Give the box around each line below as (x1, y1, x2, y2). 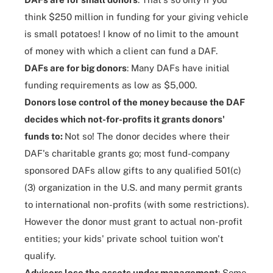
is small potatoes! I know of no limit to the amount (24, 29, 239, 40)
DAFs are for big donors (24, 63, 127, 74)
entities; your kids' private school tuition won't (24, 233, 224, 244)
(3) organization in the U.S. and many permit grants (24, 182, 243, 193)
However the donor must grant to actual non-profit (24, 216, 243, 227)
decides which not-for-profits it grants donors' (24, 114, 225, 125)
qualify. (24, 250, 58, 261)
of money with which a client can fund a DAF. (24, 46, 218, 57)
